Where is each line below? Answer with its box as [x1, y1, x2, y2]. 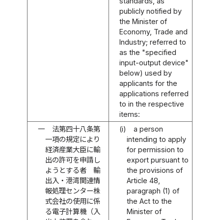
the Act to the [126, 196, 172, 205]
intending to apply [126, 135, 186, 143]
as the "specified [119, 48, 177, 56]
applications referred [119, 89, 189, 98]
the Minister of [119, 17, 167, 26]
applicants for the [119, 79, 178, 87]
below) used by [119, 68, 172, 77]
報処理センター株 [45, 186, 100, 195]
